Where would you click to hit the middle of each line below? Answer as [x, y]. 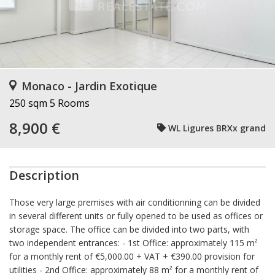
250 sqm [28, 103]
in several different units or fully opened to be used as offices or [136, 216]
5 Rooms [70, 103]
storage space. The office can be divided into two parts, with [129, 229]
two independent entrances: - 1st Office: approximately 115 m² [134, 243]
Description [44, 175]
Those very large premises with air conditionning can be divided [135, 202]
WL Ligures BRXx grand [217, 128]
